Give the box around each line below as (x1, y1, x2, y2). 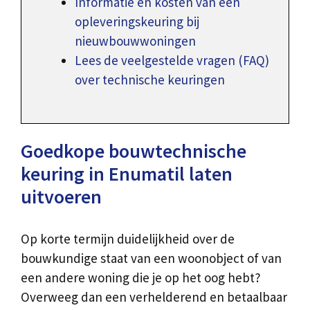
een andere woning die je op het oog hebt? (21, 268, 261, 286)
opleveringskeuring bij (75, 13, 199, 30)
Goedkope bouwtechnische (21, 138, 246, 163)
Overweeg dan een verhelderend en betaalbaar (21, 288, 287, 305)
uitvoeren (21, 183, 102, 209)
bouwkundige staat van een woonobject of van (21, 249, 282, 266)
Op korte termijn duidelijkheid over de (21, 230, 235, 247)
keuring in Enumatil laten (21, 161, 232, 186)
